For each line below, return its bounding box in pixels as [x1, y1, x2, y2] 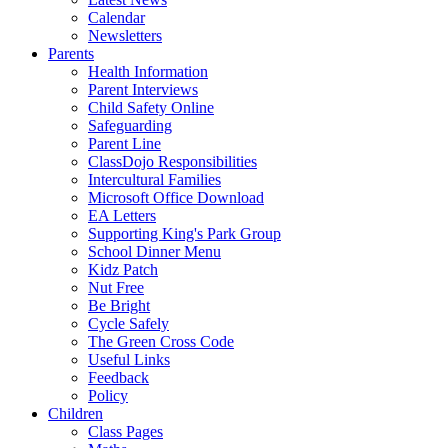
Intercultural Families [88, 170, 221, 188]
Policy [88, 386, 128, 404]
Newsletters [88, 26, 162, 44]
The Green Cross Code [88, 332, 234, 350]
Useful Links [88, 350, 170, 368]
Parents [48, 44, 94, 62]
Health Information [88, 62, 208, 80]
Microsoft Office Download [88, 188, 264, 206]
